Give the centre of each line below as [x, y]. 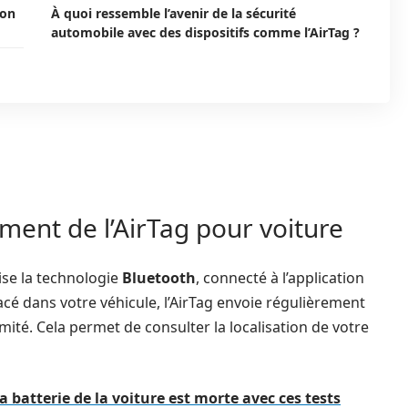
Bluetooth [159, 278]
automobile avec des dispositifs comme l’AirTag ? [205, 32]
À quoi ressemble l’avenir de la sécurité [173, 13]
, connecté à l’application [280, 278]
